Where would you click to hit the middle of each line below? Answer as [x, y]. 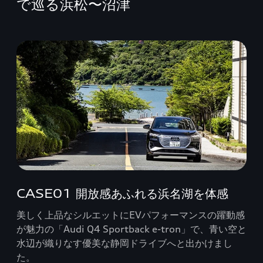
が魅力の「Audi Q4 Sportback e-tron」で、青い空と [131, 229]
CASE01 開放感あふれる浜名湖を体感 [122, 193]
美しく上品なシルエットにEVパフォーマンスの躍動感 [131, 215]
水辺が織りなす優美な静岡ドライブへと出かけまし [124, 243]
